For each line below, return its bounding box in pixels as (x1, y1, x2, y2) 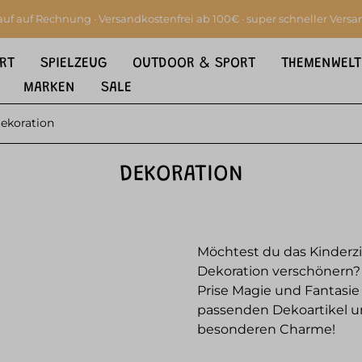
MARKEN (23, 81, 76, 95)
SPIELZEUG (40, 57, 107, 71)
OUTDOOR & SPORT (133, 57, 256, 71)
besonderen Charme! (197, 322, 335, 337)
